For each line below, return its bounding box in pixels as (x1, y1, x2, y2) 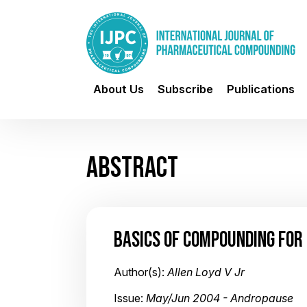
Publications (227, 82, 295, 96)
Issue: (114, 291, 146, 305)
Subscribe (158, 82, 213, 96)
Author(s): (114, 265, 167, 279)
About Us (93, 82, 144, 96)
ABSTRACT (86, 150, 178, 183)
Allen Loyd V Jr (167, 265, 245, 279)
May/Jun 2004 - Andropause (146, 291, 293, 305)
